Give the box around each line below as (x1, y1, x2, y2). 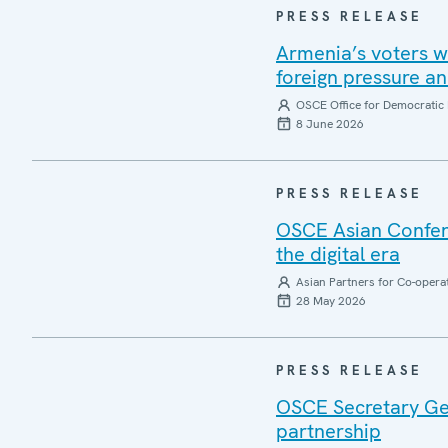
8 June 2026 (296, 116, 364, 132)
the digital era (276, 241, 400, 267)
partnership (276, 418, 381, 444)
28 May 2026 (296, 293, 366, 309)
